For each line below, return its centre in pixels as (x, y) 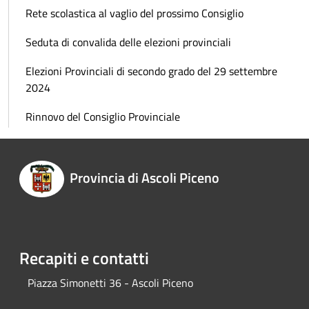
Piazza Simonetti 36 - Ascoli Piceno (110, 282)
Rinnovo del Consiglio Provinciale (103, 116)
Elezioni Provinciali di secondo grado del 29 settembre (151, 71)
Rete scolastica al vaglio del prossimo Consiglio (134, 13)
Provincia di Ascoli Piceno (144, 178)
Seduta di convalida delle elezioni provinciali (128, 42)
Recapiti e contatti (84, 258)
